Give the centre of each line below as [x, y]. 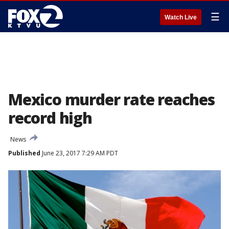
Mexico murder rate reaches [111, 99]
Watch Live [181, 17]
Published [24, 153]
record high [50, 118]
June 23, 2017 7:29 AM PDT [79, 153]
